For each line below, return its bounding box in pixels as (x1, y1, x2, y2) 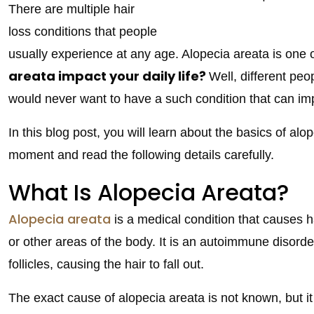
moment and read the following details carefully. (8, 147, 274, 162)
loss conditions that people (8, 24, 157, 39)
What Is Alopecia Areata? (8, 176, 289, 208)
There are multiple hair (8, 1, 135, 16)
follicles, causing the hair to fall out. (8, 257, 204, 271)
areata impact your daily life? (8, 67, 209, 85)
